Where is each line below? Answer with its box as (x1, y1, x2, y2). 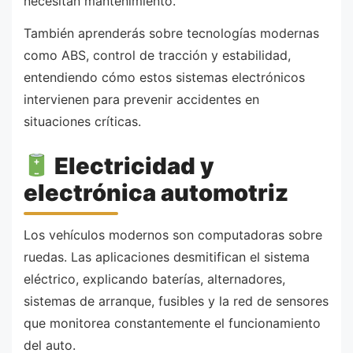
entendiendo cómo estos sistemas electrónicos (24, 69, 305, 86)
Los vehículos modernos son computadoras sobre (24, 227, 322, 243)
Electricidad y (50, 152, 215, 180)
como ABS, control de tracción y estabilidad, (24, 47, 291, 64)
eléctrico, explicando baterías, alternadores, (24, 271, 285, 288)
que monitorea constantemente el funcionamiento (24, 315, 321, 332)
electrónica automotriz (24, 179, 288, 207)
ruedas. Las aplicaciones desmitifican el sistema (24, 249, 310, 266)
